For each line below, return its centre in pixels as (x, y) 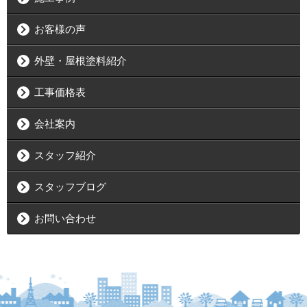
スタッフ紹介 (65, 156)
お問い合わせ (65, 219)
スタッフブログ (70, 187)
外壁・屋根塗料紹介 (81, 61)
